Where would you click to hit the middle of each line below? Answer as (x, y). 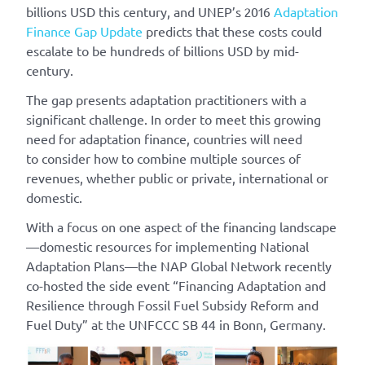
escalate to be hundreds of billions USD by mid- (163, 51)
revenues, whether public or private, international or (177, 178)
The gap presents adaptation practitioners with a (166, 99)
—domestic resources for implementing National (167, 246)
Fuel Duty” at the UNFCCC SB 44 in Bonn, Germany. (176, 324)
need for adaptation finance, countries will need (164, 139)
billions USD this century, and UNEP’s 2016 (150, 11)
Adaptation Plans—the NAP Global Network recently (179, 266)
